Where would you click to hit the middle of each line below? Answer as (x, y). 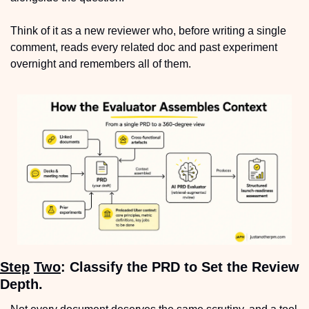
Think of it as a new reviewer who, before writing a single (148, 30)
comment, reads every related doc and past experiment (144, 47)
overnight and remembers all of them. (101, 63)
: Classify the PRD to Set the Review (180, 267)
